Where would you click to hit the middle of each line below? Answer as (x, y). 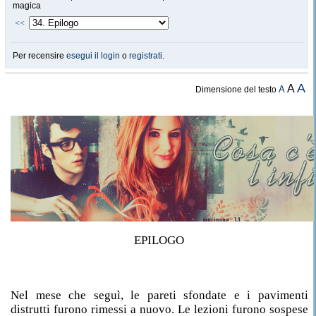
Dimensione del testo (237, 90)
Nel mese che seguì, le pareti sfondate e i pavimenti (159, 295)
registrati (146, 56)
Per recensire (39, 56)
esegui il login (93, 56)
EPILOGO (159, 240)
